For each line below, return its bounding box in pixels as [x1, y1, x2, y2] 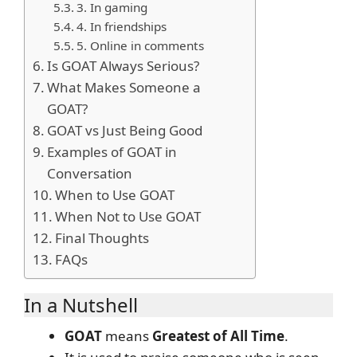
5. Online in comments [76, 37, 204, 53]
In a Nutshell [24, 291, 138, 318]
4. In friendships [76, 18, 167, 34]
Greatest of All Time [152, 326, 284, 345]
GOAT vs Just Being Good [47, 120, 203, 139]
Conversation [47, 163, 133, 182]
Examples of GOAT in [47, 142, 178, 161]
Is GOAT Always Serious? [47, 56, 200, 75]
